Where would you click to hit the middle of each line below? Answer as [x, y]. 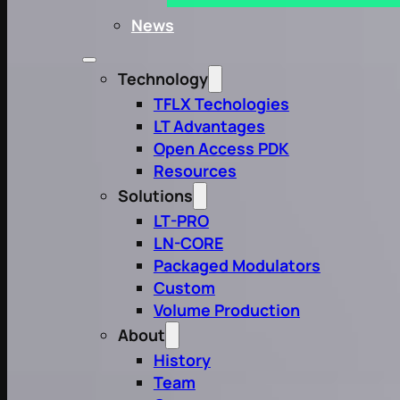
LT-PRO [181, 221]
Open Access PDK [221, 149]
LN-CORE [188, 243]
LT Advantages [209, 126]
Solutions [155, 196]
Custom [184, 288]
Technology [162, 79]
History [182, 360]
